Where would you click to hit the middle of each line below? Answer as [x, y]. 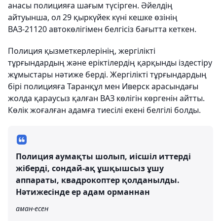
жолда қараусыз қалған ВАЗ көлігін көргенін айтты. [106, 98]
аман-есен [32, 209]
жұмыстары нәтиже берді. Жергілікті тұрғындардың [107, 75]
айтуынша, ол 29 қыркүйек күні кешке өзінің [93, 18]
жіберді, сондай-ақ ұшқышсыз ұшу [90, 168]
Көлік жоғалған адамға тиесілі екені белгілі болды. [104, 110]
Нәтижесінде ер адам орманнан [83, 192]
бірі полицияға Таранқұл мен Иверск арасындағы [103, 87]
